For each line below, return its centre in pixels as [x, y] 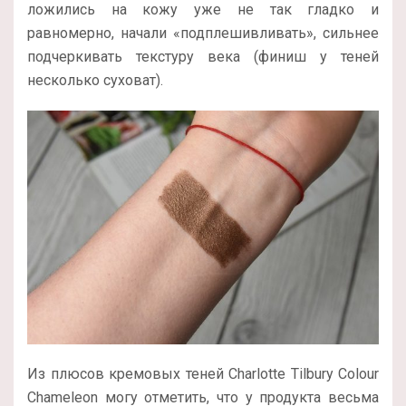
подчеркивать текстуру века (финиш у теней [203, 57]
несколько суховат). [97, 81]
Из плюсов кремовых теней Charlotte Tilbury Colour [203, 373]
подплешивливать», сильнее [280, 34]
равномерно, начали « [104, 34]
